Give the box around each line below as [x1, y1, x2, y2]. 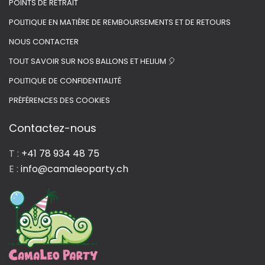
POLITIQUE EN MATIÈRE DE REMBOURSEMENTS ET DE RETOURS [9, 17, 231, 28]
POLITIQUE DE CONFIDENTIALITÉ [9, 75, 121, 86]
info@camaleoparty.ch [21, 162, 128, 176]
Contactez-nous [9, 121, 96, 135]
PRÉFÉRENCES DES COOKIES [9, 95, 110, 106]
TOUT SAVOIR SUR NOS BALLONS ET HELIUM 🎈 [9, 56, 176, 67]
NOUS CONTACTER [9, 36, 79, 47]
